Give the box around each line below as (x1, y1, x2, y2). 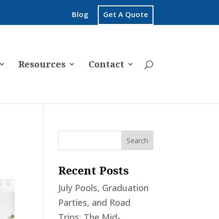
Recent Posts (58, 163, 129, 177)
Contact (88, 58, 124, 70)
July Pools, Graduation (58, 182, 149, 194)
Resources (18, 58, 66, 70)
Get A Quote (103, 9, 148, 20)
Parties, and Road (58, 197, 131, 208)
